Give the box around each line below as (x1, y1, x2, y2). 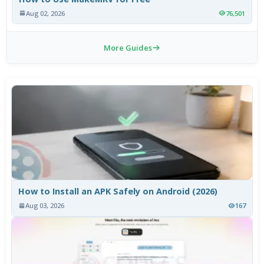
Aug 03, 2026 (25, 201, 65, 210)
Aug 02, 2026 (26, 8, 65, 18)
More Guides (104, 42, 152, 53)
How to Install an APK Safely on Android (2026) (18, 186, 218, 197)
